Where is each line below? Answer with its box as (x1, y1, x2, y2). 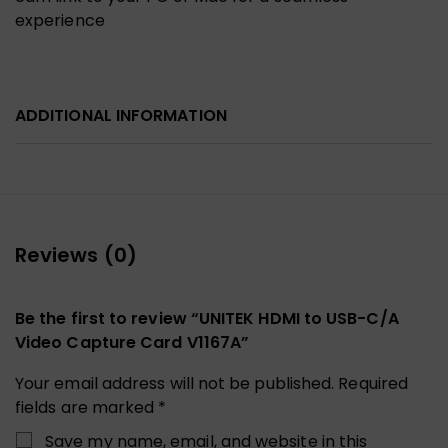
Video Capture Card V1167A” (15, 330, 250, 354)
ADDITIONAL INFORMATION (15, 103, 227, 127)
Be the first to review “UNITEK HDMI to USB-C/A (15, 306, 399, 330)
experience (15, 8, 105, 32)
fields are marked (15, 395, 159, 419)
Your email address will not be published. (15, 371, 335, 395)
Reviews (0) (15, 240, 137, 269)
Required (338, 371, 409, 395)
